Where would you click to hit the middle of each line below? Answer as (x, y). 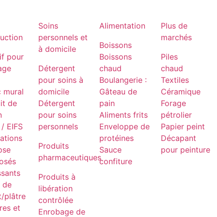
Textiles (175, 80)
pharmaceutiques (70, 157)
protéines (117, 138)
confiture (116, 161)
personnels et (63, 37)
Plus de (174, 26)
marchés (176, 37)
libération (55, 188)
